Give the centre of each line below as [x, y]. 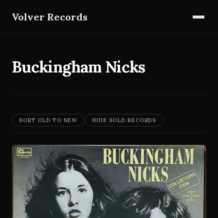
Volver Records [50, 17]
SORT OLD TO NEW [48, 120]
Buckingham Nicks [79, 67]
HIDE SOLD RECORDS [124, 120]
